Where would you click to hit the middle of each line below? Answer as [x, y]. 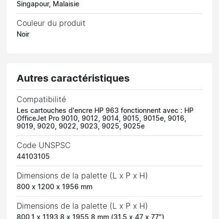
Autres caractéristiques [73, 78]
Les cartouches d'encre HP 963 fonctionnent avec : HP [105, 111]
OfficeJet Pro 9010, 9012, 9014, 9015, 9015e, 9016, [102, 119]
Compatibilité [42, 99]
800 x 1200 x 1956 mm [55, 187]
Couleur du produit [51, 23]
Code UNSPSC [44, 145]
